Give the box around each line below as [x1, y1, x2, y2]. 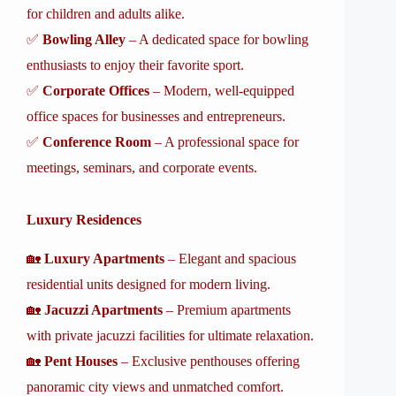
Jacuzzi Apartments [44, 302, 163, 317]
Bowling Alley [42, 32, 126, 47]
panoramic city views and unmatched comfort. [27, 379, 284, 394]
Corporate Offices [42, 83, 149, 98]
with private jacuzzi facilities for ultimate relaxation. [27, 328, 314, 343]
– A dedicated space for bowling [126, 32, 308, 47]
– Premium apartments [163, 302, 291, 317]
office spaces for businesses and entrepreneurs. [27, 109, 286, 124]
